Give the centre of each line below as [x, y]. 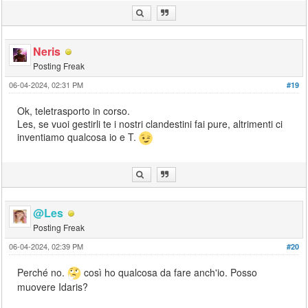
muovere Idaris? [53, 287]
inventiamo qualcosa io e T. [78, 136]
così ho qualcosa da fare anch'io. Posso [169, 272]
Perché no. [43, 272]
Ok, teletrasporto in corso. [74, 110]
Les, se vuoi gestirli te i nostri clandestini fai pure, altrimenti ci [150, 123]
